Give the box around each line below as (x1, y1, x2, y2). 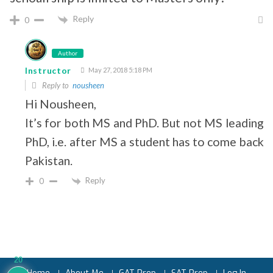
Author (58, 49, 77, 57)
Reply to (40, 80, 73, 90)
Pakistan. (25, 153, 73, 168)
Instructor (25, 65, 71, 76)
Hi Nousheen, (25, 96, 96, 111)
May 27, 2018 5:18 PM (87, 65, 152, 74)
